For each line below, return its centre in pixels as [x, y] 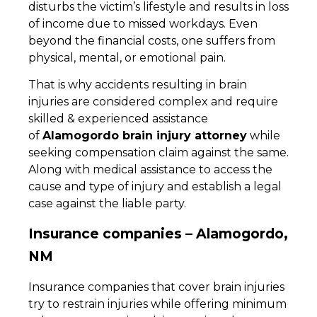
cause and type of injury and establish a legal [155, 186]
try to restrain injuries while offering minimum [157, 304]
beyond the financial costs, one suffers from [152, 40]
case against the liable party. [109, 203]
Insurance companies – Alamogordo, [158, 234]
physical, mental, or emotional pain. [128, 57]
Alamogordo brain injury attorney [145, 135]
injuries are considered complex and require [153, 101]
